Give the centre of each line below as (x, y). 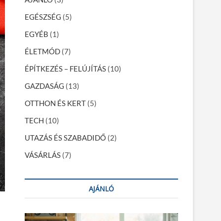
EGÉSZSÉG (43, 17)
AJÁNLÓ (101, 189)
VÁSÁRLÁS (43, 155)
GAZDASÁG (44, 86)
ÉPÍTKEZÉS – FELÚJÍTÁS (65, 69)
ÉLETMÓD (42, 51)
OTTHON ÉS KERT (55, 103)
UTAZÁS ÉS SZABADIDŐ (65, 138)
